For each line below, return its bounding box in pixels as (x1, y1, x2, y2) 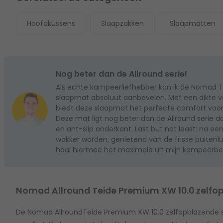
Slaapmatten (170, 18, 216, 29)
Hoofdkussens (27, 18, 75, 29)
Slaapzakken (101, 18, 144, 29)
